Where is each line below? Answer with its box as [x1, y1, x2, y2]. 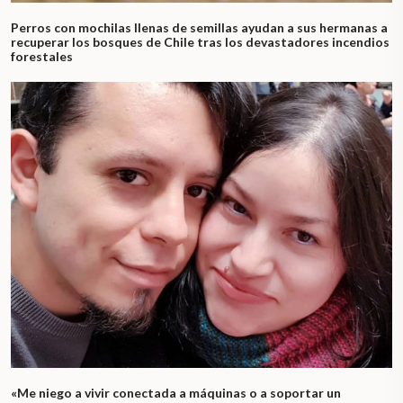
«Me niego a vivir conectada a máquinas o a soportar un [11, 385, 341, 401]
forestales [11, 49, 73, 65]
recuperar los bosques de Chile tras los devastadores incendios [11, 34, 390, 50]
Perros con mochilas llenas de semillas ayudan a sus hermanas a [11, 20, 388, 36]
